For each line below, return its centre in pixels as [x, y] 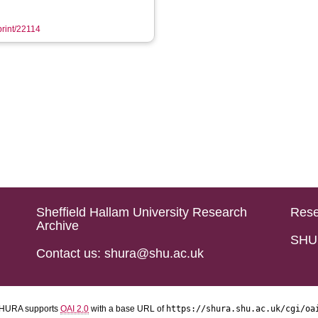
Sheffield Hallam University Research [141, 212]
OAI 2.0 [75, 309]
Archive [57, 226]
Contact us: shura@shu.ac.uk [120, 253]
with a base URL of [127, 309]
